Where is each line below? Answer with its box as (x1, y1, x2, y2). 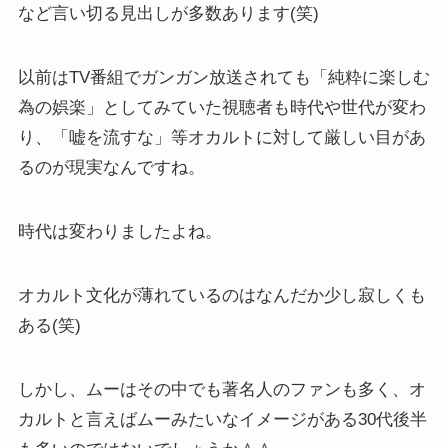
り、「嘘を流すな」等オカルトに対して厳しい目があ (17, 128, 426, 148)
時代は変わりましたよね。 (17, 222, 222, 242)
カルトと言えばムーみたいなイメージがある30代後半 (17, 410, 427, 430)
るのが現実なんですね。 (17, 158, 205, 178)
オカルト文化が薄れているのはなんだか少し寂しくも (17, 286, 426, 306)
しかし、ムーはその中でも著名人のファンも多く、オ (17, 380, 426, 400)
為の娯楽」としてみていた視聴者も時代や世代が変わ (17, 98, 426, 118)
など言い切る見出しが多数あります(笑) (17, 4, 319, 24)
